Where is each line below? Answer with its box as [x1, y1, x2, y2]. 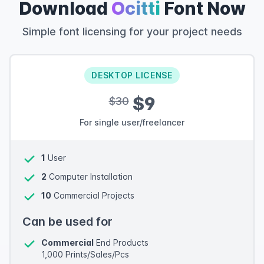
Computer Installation [47, 171, 133, 181]
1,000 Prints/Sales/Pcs [41, 249, 129, 259]
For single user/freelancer [80, 117, 184, 127]
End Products [94, 237, 148, 247]
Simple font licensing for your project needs [22, 25, 242, 38]
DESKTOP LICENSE [91, 70, 173, 80]
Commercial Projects [51, 190, 134, 200]
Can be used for [22, 214, 113, 229]
